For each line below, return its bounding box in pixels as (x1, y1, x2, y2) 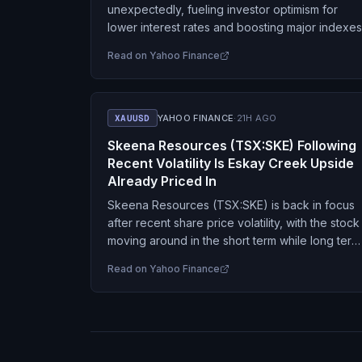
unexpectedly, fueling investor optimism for (107, 2, 338, 16)
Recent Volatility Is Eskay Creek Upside (107, 155, 354, 171)
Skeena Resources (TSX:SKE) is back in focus (107, 198, 355, 212)
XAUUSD (115, 112, 150, 124)
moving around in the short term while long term (107, 234, 360, 247)
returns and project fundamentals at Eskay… (107, 251, 339, 265)
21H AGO (236, 112, 277, 124)
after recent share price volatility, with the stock (107, 216, 360, 229)
